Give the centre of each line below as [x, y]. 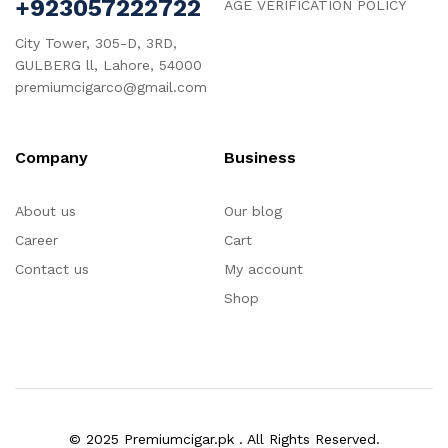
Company [51, 158]
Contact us [52, 269]
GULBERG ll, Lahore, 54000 [108, 65]
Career [36, 240]
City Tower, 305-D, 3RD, [96, 43]
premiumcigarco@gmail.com [111, 87]
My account [263, 269]
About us [45, 211]
